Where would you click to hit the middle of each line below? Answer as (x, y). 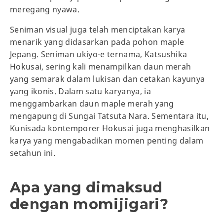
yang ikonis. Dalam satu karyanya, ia (81, 92)
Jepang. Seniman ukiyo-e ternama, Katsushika (99, 55)
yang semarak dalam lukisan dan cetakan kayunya (108, 79)
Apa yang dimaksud (86, 187)
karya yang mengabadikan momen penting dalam (107, 141)
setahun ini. (33, 153)
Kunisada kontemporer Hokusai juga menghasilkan (110, 129)
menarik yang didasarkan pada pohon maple (97, 42)
